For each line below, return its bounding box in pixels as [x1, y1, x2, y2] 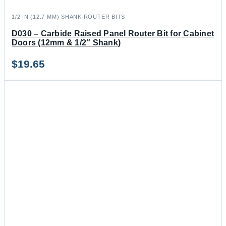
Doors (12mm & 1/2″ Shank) [12, 38, 121, 47]
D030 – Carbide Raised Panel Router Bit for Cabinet [12, 29, 214, 38]
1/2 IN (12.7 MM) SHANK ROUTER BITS [12, 13, 126, 20]
